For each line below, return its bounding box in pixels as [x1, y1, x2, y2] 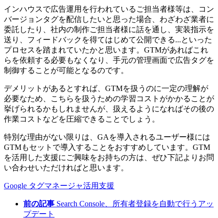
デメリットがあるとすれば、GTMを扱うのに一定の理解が [4, 84, 208, 93]
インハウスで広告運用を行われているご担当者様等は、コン [4, 5, 214, 14]
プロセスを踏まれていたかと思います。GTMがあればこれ [4, 46, 208, 54]
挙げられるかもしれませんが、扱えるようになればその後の [4, 105, 214, 113]
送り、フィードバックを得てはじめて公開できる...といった [4, 36, 212, 44]
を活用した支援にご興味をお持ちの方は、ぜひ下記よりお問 [4, 153, 214, 162]
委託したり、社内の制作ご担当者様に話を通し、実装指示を [4, 25, 214, 34]
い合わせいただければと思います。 [4, 163, 128, 172]
